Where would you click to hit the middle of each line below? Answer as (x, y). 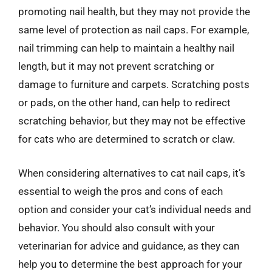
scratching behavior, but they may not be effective (132, 121)
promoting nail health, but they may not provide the (134, 12)
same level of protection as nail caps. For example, (134, 30)
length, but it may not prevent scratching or (116, 66)
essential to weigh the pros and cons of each (121, 191)
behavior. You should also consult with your (117, 227)
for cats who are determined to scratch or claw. (127, 139)
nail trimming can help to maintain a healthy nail (126, 48)
